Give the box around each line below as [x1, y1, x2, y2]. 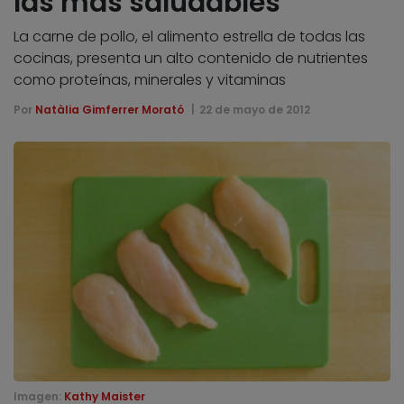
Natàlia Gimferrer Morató [35, 101, 184, 117]
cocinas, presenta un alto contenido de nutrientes [14, 47, 368, 69]
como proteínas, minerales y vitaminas [14, 69, 286, 90]
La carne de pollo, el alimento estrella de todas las [14, 25, 365, 47]
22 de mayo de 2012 [198, 101, 310, 117]
